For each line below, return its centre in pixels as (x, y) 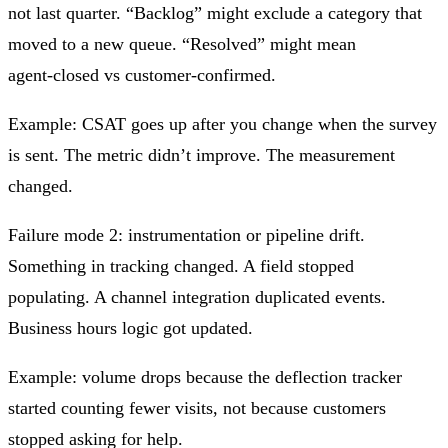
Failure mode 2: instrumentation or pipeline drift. (186, 234)
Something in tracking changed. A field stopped (181, 265)
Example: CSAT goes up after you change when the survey (222, 123)
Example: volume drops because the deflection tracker (205, 376)
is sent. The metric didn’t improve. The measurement (201, 154)
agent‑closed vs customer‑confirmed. (142, 74)
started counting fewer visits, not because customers (197, 407)
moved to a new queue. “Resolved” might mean (182, 43)
